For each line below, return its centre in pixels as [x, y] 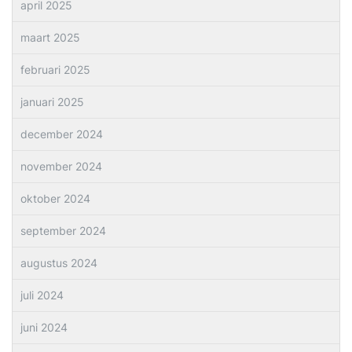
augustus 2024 [59, 263]
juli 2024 [42, 295]
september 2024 [63, 231]
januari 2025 [52, 102]
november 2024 [61, 166]
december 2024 [62, 134]
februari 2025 [55, 70]
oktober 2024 [55, 198]
